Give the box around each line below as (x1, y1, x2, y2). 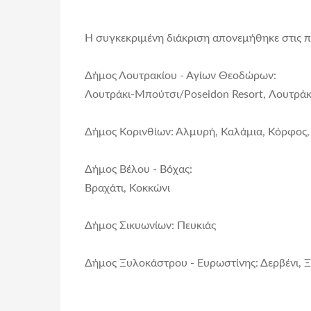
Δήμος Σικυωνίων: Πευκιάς (85, 220, 216, 232)
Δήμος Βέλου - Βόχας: (85, 164, 192, 176)
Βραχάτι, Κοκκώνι (85, 183, 170, 194)
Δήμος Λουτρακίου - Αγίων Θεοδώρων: (85, 70, 276, 82)
